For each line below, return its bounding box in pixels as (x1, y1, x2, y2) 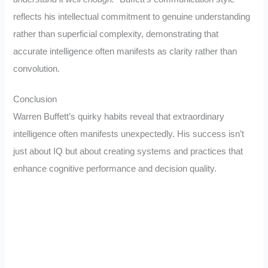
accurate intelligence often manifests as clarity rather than (13, 47, 237, 57)
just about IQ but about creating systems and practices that (13, 146, 243, 156)
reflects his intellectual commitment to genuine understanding (13, 12, 251, 22)
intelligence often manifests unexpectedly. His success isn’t (13, 129, 245, 139)
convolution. (13, 64, 60, 74)
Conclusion (13, 94, 57, 104)
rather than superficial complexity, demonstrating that (13, 29, 219, 39)
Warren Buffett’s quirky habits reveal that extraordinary (13, 111, 225, 121)
